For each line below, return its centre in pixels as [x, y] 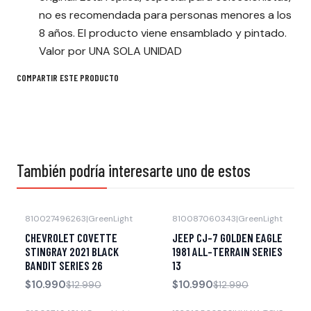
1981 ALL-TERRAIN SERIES [227, 252]
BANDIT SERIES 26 [64, 266]
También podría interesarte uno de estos [134, 170]
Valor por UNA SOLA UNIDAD [110, 51]
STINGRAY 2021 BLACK [72, 252]
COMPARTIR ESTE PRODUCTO [68, 77]
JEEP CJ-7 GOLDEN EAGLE [227, 238]
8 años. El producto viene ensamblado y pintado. [163, 33]
